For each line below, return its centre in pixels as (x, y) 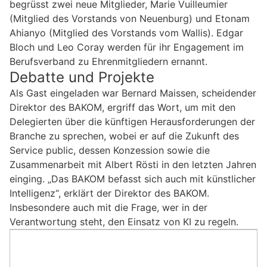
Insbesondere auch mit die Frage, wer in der (108, 207)
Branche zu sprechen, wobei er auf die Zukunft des (124, 136)
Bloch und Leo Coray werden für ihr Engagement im (127, 47)
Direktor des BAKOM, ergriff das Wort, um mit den (122, 107)
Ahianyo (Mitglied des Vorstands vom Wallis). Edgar (126, 32)
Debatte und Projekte (82, 77)
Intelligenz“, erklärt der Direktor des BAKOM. (109, 193)
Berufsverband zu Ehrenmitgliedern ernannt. (108, 61)
